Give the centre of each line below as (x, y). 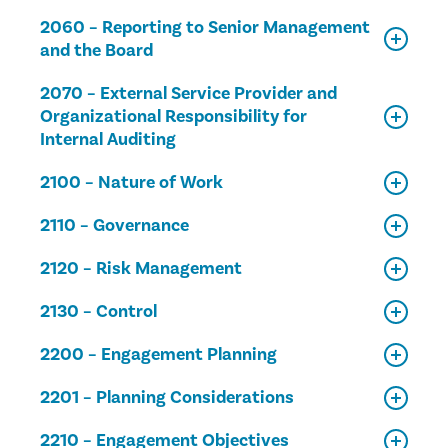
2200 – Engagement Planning (158, 354)
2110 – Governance (114, 225)
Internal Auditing (108, 139)
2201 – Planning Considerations (167, 397)
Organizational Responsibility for (173, 116)
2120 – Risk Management (141, 268)
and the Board (96, 50)
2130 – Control (98, 311)
